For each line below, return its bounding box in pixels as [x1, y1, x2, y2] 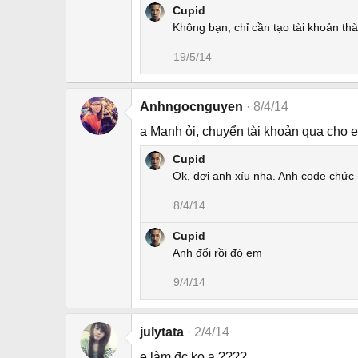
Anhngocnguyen [140, 100, 243, 114]
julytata [140, 325, 184, 340]
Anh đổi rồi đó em [173, 246, 262, 260]
